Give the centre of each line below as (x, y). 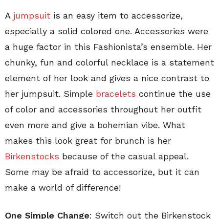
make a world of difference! (63, 187)
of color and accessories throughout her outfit (103, 109)
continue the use (173, 94)
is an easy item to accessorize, (117, 15)
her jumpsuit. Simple (50, 94)
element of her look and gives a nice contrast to (107, 78)
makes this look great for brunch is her (88, 141)
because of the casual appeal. (124, 156)
